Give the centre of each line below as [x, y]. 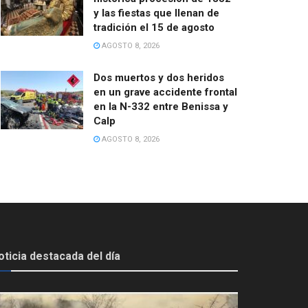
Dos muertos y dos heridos [159, 77]
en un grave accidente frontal [165, 92]
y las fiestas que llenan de [156, 13]
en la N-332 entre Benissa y [161, 106]
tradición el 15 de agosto [154, 27]
